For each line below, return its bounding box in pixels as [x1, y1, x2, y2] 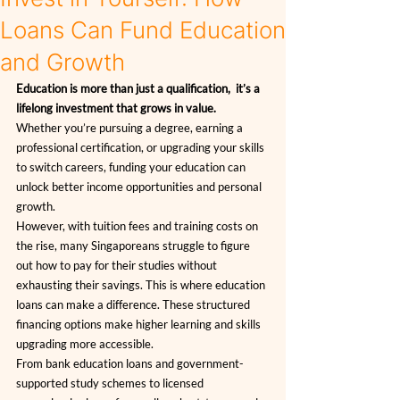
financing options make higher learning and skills [16, 317, 263, 331]
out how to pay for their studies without [16, 258, 220, 272]
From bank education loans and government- [16, 356, 244, 371]
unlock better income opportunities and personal [16, 179, 264, 194]
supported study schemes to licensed [16, 376, 206, 390]
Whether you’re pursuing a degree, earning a [16, 121, 246, 135]
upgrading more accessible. [16, 337, 154, 351]
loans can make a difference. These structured [16, 297, 253, 312]
